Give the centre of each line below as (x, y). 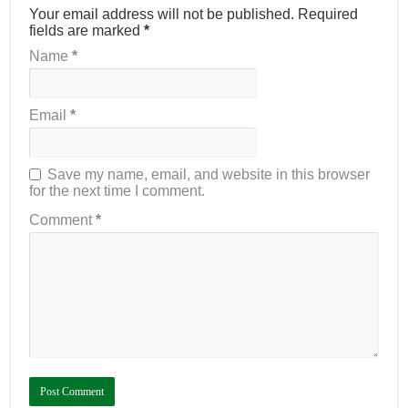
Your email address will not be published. (162, 15)
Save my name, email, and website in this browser (209, 175)
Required (328, 15)
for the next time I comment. (117, 191)
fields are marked (87, 31)
